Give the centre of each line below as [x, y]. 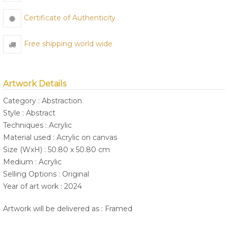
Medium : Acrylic [32, 162]
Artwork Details [35, 84]
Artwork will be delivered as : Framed [68, 209]
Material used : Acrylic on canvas [60, 138]
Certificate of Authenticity [70, 18]
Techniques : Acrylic [37, 125]
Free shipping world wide [68, 44]
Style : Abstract [29, 113]
